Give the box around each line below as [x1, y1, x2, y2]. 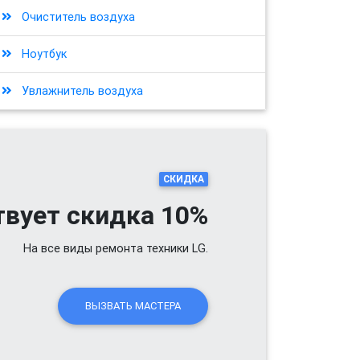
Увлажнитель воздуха [18, 84, 143, 98]
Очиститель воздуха [18, 10, 135, 24]
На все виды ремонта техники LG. [23, 241, 208, 256]
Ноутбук [18, 47, 67, 61]
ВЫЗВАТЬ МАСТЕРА [84, 299, 181, 313]
